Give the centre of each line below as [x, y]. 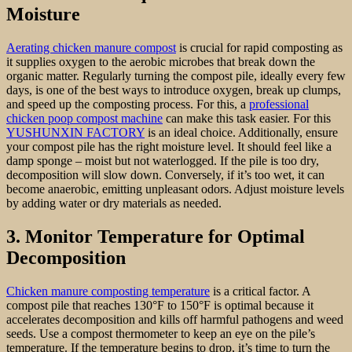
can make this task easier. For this [247, 119]
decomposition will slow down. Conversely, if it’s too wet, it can [165, 175]
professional [279, 104]
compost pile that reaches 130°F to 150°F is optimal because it [160, 305]
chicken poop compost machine [84, 119]
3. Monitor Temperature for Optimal [156, 237]
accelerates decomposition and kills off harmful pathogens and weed [175, 319]
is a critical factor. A [260, 291]
